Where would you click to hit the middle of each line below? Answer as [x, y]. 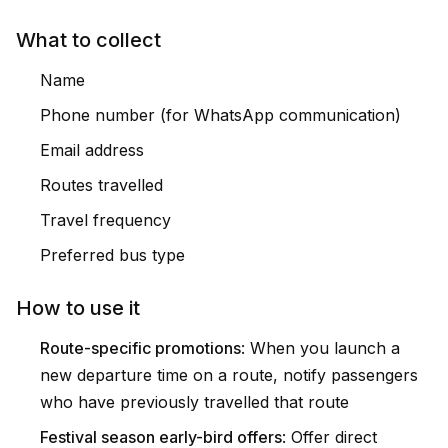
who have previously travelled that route [194, 402]
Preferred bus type [112, 255]
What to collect [88, 40]
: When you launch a [320, 348]
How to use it [78, 308]
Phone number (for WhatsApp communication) [220, 115]
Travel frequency [105, 220]
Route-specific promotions [140, 348]
